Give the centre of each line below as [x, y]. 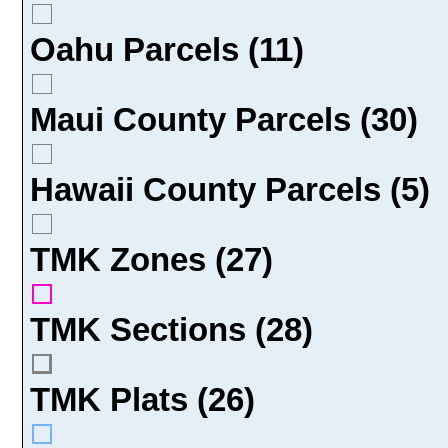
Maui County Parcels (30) [224, 119]
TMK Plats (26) [142, 399]
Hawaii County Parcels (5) [230, 189]
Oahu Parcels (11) [167, 49]
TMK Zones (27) [151, 259]
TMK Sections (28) [171, 329]
